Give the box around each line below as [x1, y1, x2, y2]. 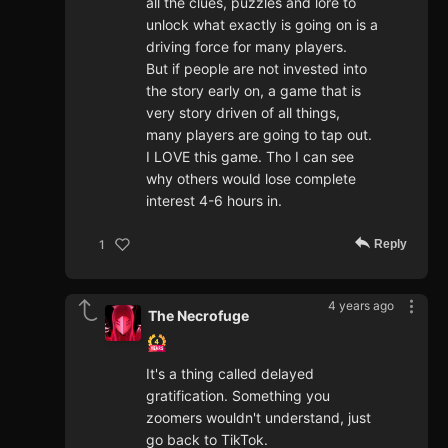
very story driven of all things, [146, 104, 340, 122]
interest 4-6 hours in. [146, 192, 282, 210]
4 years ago [328, 298, 394, 314]
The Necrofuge [148, 307, 249, 325]
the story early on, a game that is [146, 82, 361, 100]
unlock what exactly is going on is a [146, 16, 378, 34]
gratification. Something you [146, 387, 330, 405]
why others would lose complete [146, 170, 356, 188]
